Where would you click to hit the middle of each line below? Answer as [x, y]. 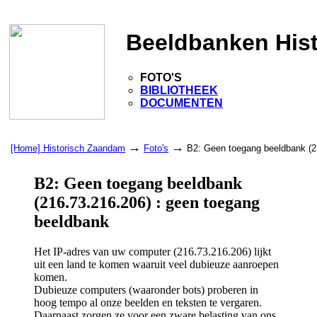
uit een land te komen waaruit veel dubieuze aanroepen [156, 264]
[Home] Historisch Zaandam [68, 148]
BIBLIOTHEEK [179, 90]
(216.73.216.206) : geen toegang [147, 202]
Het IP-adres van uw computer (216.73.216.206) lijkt [152, 251]
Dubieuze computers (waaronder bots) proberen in [146, 289]
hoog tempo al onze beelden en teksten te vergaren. [148, 302]
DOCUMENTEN [181, 103]
